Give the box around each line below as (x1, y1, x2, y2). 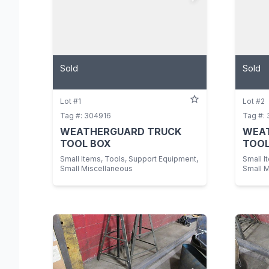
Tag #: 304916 (60, 110, 111, 120)
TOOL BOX (60, 137, 111, 150)
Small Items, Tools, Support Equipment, (60, 154, 198, 163)
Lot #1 (60, 96, 81, 106)
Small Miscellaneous (60, 163, 133, 173)
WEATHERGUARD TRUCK (60, 125, 181, 138)
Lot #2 (243, 96, 265, 106)
